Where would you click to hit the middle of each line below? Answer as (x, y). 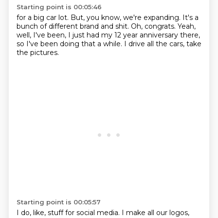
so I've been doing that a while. (70, 44)
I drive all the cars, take (163, 44)
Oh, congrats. (154, 26)
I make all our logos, (155, 213)
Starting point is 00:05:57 (58, 202)
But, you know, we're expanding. (126, 18)
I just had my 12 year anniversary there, (134, 35)
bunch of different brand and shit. (73, 26)
